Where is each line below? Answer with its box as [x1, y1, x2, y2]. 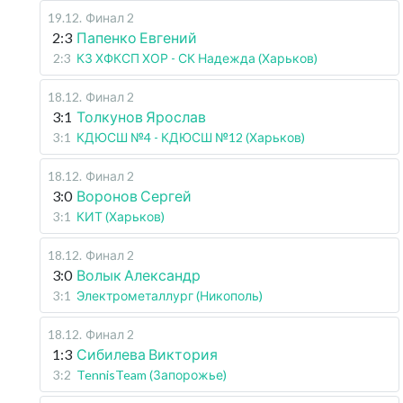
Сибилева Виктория [76, 345, 218, 363]
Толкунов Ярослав [76, 108, 206, 125]
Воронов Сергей [76, 187, 192, 204]
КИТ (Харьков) [76, 209, 165, 224]
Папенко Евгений [76, 29, 197, 46]
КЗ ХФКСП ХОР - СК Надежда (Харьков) [76, 50, 318, 66]
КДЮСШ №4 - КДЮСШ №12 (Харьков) [76, 130, 305, 145]
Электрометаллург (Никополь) [76, 288, 263, 303]
